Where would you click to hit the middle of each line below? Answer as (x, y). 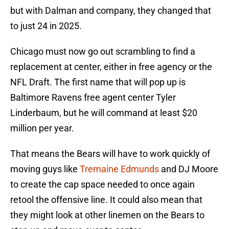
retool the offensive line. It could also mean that (106, 200)
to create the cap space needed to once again (102, 185)
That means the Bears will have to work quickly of (110, 154)
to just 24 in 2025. (46, 26)
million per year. (42, 128)
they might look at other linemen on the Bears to (107, 215)
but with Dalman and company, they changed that (111, 11)
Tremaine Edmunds (119, 169)
